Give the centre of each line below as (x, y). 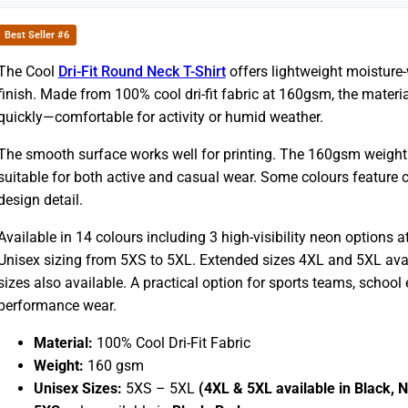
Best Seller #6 (36, 35)
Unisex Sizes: (77, 388)
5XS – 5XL (160, 388)
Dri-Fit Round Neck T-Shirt (142, 71)
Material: (63, 342)
